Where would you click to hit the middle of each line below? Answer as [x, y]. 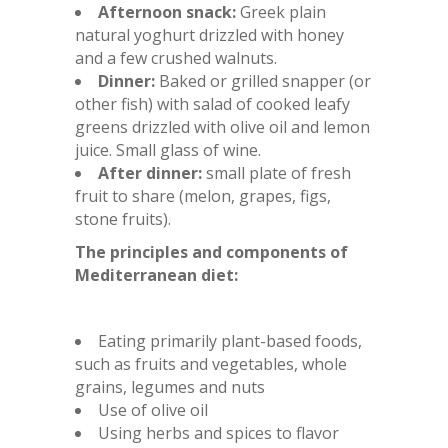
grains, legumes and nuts [170, 386]
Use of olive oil [153, 409]
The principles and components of [211, 251]
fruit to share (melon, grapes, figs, [203, 195]
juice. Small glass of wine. [168, 149]
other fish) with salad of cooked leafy [212, 103]
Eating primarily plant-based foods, [230, 340]
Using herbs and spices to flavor [218, 432]
